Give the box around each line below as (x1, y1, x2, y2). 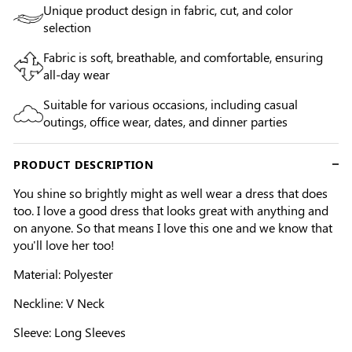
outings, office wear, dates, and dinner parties (43, 112, 288, 130)
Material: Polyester (13, 266, 113, 283)
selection (43, 18, 91, 35)
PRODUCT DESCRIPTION (13, 156, 154, 172)
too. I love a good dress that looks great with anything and (13, 202, 328, 219)
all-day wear (43, 65, 110, 82)
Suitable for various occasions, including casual (43, 95, 298, 112)
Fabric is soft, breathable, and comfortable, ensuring (43, 48, 323, 65)
